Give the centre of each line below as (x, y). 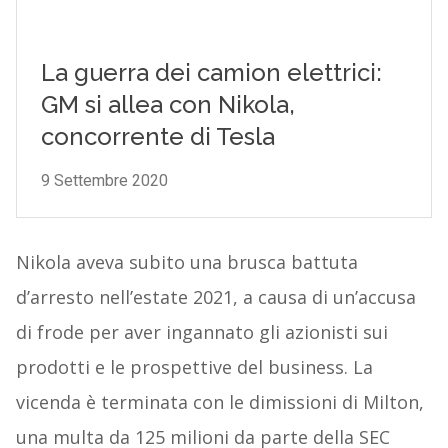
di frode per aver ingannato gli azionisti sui (201, 332)
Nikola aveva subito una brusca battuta (186, 262)
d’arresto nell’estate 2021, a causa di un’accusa (215, 297)
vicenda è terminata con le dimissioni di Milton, (219, 402)
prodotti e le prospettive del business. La (194, 367)
